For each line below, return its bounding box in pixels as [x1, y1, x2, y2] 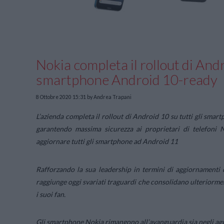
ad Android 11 [132, 137, 178, 146]
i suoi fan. [36, 189, 65, 198]
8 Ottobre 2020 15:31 [36, 93, 86, 100]
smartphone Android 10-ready [36, 71, 217, 88]
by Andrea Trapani [86, 93, 131, 100]
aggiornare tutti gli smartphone [36, 137, 132, 146]
